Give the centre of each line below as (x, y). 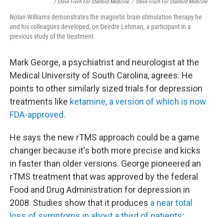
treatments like (40, 101)
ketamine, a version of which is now (138, 101)
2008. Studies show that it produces (79, 203)
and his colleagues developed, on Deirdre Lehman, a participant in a (100, 27)
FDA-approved (37, 115)
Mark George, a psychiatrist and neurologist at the (104, 62)
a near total (170, 203)
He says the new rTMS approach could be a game (105, 137)
